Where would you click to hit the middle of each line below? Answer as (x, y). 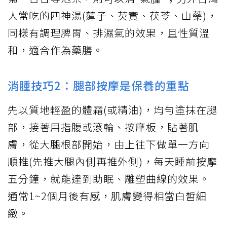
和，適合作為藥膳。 (55, 50)
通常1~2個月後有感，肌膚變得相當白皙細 (107, 196)
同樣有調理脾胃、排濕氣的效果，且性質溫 (109, 33)
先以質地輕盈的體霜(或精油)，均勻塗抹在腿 (112, 110)
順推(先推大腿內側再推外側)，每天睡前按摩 (112, 162)
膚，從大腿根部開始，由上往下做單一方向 (109, 144)
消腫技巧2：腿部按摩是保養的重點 (99, 85)
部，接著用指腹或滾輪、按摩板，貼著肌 (103, 127)
